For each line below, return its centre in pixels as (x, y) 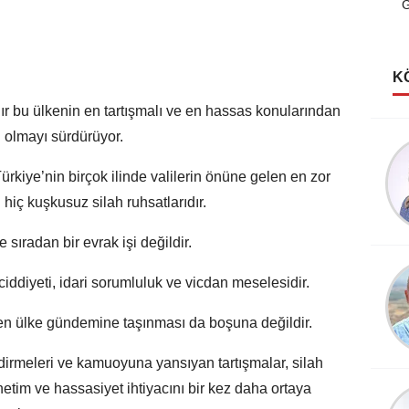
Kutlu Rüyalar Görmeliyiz (281, 174)
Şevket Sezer (281, 394)
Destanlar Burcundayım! (281, 296)
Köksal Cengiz (282, 272)
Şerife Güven (282, 151)
